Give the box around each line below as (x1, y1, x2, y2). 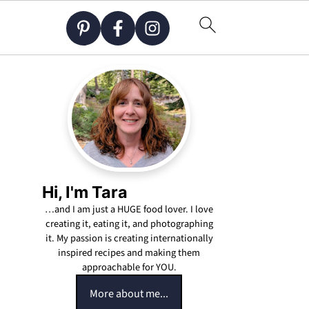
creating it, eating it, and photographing (45, 216, 213, 231)
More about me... (90, 285, 168, 301)
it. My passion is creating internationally (45, 230, 213, 246)
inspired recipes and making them (58, 245, 200, 260)
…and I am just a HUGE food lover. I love (45, 201, 213, 217)
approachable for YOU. (81, 259, 177, 275)
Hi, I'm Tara (42, 181, 128, 202)
